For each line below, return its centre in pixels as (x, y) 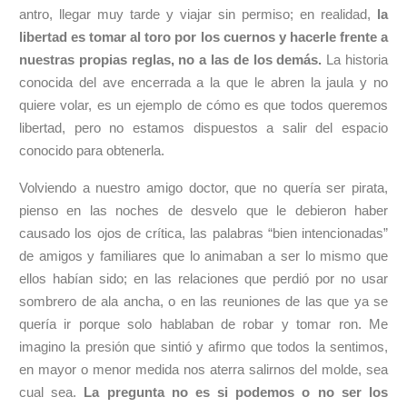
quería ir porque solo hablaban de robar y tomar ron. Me (203, 324)
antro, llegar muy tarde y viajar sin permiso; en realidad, (198, 14)
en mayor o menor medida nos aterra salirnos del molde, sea (203, 369)
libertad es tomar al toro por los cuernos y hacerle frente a (203, 37)
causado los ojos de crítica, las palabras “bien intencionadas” (203, 233)
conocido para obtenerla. (92, 150)
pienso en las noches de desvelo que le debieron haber (203, 210)
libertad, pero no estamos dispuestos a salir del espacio (203, 128)
